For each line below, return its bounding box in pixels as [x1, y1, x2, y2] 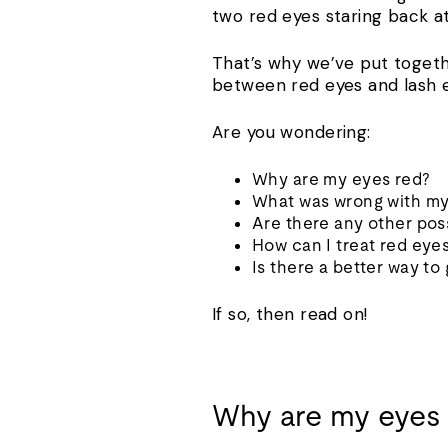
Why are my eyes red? [252, 168, 431, 189]
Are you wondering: [212, 120, 371, 143]
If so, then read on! [212, 302, 368, 325]
